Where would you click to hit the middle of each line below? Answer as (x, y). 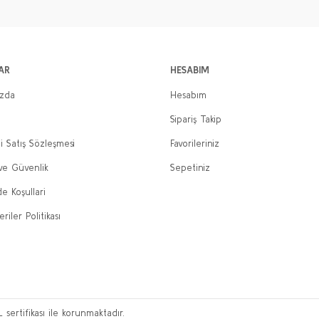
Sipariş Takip (196, 119)
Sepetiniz (190, 168)
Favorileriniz (195, 143)
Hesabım (188, 95)
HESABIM (190, 70)
